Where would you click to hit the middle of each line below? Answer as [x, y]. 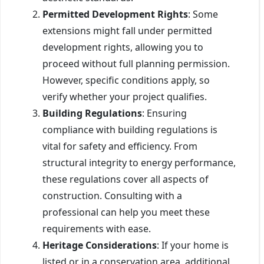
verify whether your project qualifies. [125, 96]
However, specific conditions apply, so [126, 80]
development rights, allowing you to [123, 47]
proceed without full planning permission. [136, 63]
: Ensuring [164, 113]
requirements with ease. [97, 228]
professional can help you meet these [126, 212]
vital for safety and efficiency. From [120, 146]
